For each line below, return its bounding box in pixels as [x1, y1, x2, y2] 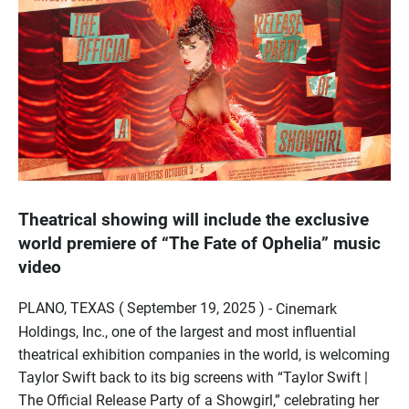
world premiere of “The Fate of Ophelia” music [18, 233, 381, 254]
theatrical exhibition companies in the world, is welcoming [18, 345, 390, 363]
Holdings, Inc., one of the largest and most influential [18, 322, 356, 341]
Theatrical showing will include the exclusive [18, 209, 369, 230]
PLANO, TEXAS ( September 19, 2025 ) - [18, 299, 272, 317]
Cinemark [276, 299, 337, 318]
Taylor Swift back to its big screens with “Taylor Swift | [18, 368, 368, 386]
